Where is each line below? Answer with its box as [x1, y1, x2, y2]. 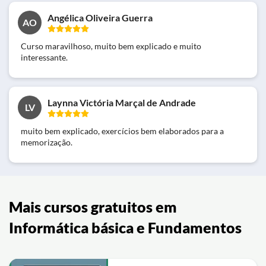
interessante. [21, 52, 68, 62]
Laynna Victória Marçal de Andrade [47, 96, 196, 108]
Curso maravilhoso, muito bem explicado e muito [21, 40, 201, 51]
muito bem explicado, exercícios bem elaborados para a [21, 125, 224, 136]
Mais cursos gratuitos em [9, 198, 177, 216]
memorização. [21, 137, 72, 147]
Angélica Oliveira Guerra [47, 11, 153, 23]
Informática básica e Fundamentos [9, 218, 242, 236]
